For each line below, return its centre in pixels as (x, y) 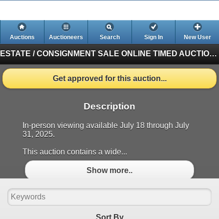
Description (109, 107)
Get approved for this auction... (109, 78)
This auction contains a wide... (75, 152)
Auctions (22, 37)
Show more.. (109, 170)
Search (109, 37)
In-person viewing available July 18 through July (106, 126)
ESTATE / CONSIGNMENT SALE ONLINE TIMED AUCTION (213, 53)
